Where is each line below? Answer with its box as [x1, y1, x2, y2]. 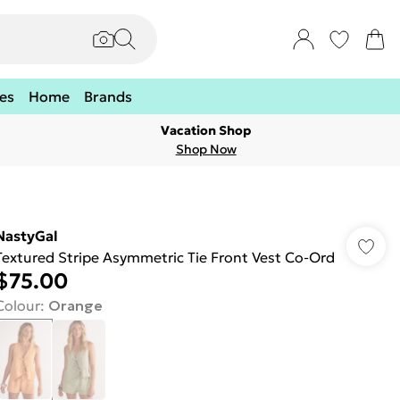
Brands [84, 87, 132, 105]
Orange [47, 296, 103, 314]
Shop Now [175, 141, 237, 157]
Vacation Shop [161, 122, 252, 138]
